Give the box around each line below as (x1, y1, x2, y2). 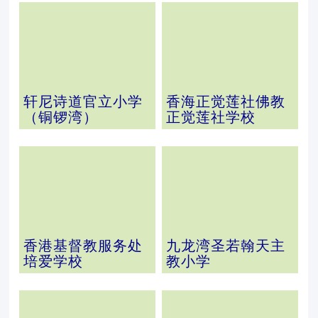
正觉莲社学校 (165, 109, 256, 125)
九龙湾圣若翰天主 (165, 238, 285, 253)
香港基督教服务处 (23, 238, 143, 253)
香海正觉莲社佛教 (165, 94, 285, 109)
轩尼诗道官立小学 (23, 94, 143, 109)
